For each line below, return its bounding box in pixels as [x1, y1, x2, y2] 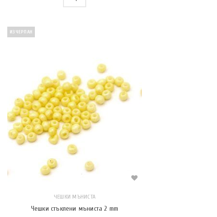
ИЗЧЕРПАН [10, 29, 32, 35]
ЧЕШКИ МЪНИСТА [53, 193, 96, 200]
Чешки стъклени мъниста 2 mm [31, 204, 119, 213]
